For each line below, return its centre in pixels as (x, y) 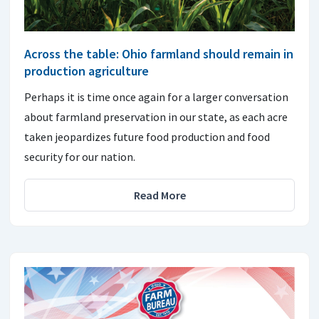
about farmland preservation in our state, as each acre (156, 116)
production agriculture (87, 70)
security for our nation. (80, 156)
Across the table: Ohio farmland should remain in (159, 53)
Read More (159, 195)
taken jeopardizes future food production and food (147, 136)
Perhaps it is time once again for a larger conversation (156, 96)
